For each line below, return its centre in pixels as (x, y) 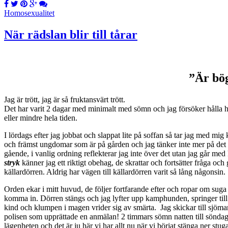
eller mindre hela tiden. (41, 118)
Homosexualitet (29, 13)
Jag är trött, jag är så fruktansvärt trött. (65, 99)
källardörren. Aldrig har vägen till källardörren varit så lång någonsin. (115, 172)
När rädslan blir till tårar (71, 35)
